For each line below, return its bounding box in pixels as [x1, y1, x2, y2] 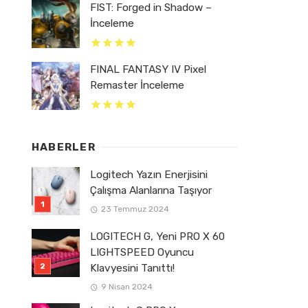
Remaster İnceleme [90, 79, 184, 91]
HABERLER [32, 141, 96, 153]
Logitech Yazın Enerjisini [90, 168, 208, 181]
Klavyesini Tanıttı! [90, 262, 175, 274]
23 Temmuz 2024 [100, 204, 169, 214]
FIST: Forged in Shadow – [90, 1, 212, 14]
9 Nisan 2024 [100, 282, 153, 292]
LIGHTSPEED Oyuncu [90, 246, 194, 258]
